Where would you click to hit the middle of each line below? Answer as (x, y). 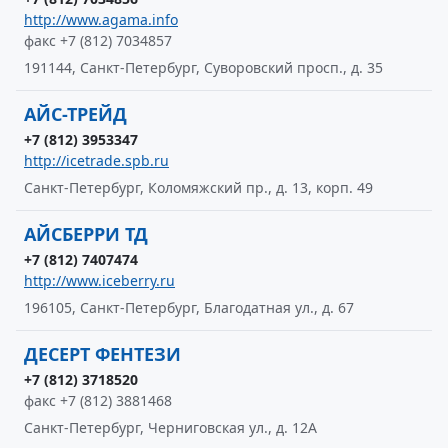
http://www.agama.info (101, 19)
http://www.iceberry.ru (99, 280)
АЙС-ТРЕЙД (75, 114)
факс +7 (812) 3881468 (98, 400)
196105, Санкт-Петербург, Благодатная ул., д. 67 (189, 307)
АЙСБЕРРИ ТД (86, 234)
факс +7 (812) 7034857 (98, 40)
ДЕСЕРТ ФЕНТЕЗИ (102, 354)
